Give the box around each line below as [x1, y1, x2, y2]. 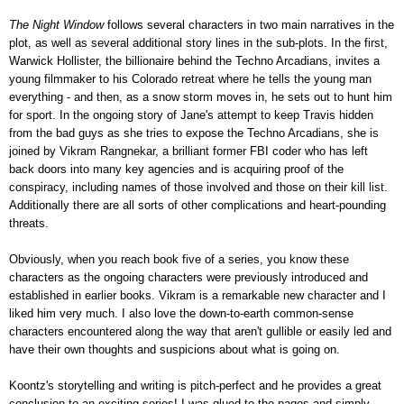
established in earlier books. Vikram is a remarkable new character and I [9, 288, 386, 302]
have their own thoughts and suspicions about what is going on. [9, 342, 340, 356]
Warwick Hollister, [9, 53, 102, 68]
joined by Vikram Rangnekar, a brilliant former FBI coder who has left [9, 143, 368, 158]
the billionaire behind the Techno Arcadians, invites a [102, 53, 380, 68]
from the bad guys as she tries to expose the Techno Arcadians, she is [9, 125, 379, 140]
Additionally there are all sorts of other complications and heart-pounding [9, 197, 386, 212]
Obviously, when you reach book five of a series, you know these [9, 252, 349, 266]
